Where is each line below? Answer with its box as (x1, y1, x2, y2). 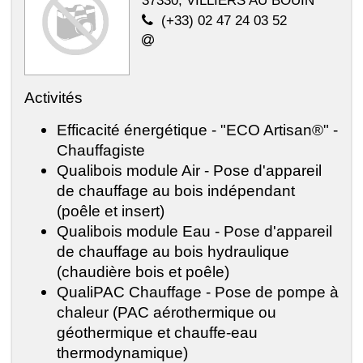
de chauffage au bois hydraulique (57, 242, 289, 261)
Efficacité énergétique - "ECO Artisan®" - (57, 121, 338, 139)
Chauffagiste (57, 141, 145, 160)
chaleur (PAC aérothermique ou (57, 303, 276, 322)
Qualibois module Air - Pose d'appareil (57, 161, 322, 180)
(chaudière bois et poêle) (57, 263, 229, 281)
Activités (24, 88, 83, 107)
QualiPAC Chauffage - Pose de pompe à (57, 283, 339, 301)
